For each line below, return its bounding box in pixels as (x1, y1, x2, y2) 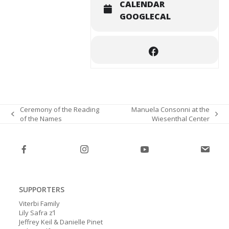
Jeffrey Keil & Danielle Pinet (19, 217, 103, 226)
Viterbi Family (19, 199, 60, 208)
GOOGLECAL (119, 11, 171, 22)
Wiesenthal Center (151, 114, 210, 123)
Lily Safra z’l (19, 208, 56, 217)
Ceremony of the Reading (19, 105, 99, 114)
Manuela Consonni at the (131, 105, 210, 114)
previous (11, 114, 39, 124)
